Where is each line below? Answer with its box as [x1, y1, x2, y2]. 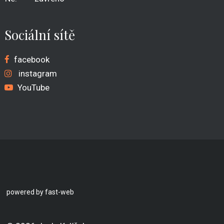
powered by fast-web [6, 188, 74, 196]
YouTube [17, 82, 50, 92]
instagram [18, 68, 57, 78]
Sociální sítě [4, 26, 75, 43]
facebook [14, 54, 50, 64]
